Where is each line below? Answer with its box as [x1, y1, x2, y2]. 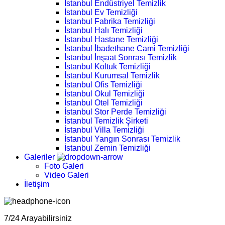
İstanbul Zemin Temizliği [64, 144, 151, 152]
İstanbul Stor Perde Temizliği [64, 107, 166, 116]
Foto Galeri [44, 162, 84, 170]
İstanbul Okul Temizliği [64, 89, 145, 98]
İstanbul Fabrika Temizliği [64, 17, 155, 26]
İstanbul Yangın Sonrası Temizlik [64, 135, 180, 143]
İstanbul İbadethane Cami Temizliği [64, 44, 189, 53]
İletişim [24, 180, 49, 188]
